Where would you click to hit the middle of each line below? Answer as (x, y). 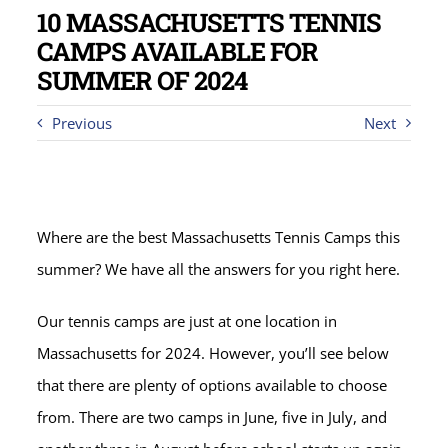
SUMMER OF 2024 (142, 80)
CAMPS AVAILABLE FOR (178, 51)
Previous (82, 123)
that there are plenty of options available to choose (212, 385)
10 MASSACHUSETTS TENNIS (209, 22)
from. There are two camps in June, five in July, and (212, 417)
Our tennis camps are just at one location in (187, 321)
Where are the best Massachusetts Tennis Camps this (219, 237)
